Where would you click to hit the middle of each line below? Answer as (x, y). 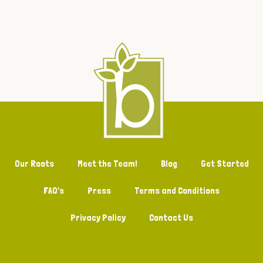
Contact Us (171, 217)
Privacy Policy (98, 217)
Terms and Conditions (177, 190)
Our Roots (34, 163)
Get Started (225, 163)
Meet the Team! (107, 163)
